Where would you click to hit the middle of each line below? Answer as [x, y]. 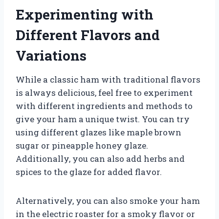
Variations [51, 55]
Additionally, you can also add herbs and [100, 158]
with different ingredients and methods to [104, 106]
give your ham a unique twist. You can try [103, 119]
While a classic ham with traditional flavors [108, 79]
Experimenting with [85, 14]
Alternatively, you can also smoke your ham [108, 200]
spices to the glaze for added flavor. [89, 172]
